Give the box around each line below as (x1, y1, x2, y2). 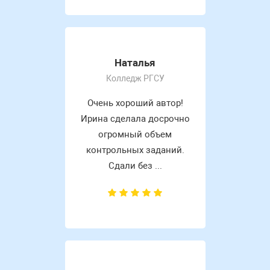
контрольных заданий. (86, 145, 184, 156)
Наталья (115, 57, 155, 69)
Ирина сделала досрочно (80, 113, 190, 125)
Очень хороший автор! (87, 98, 183, 109)
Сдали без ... (108, 160, 162, 172)
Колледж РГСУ (105, 74, 165, 84)
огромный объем (98, 129, 172, 140)
